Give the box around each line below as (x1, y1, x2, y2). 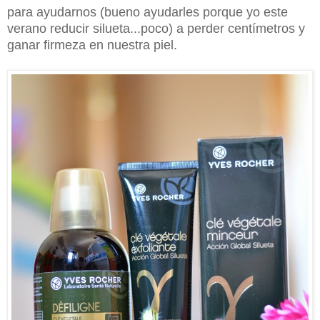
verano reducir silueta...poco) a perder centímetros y (7, 21, 305, 36)
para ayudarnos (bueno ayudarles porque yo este (7, 5, 288, 20)
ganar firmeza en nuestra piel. (7, 38, 177, 53)
